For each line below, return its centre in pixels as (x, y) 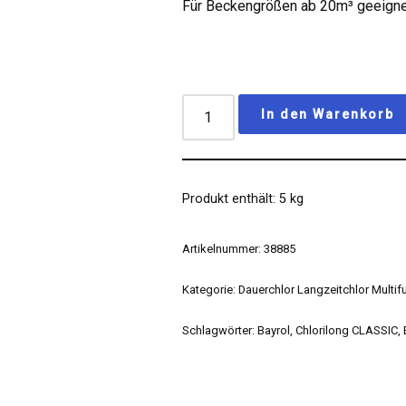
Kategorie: (211, 290)
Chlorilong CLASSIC (347, 330)
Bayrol (274, 330)
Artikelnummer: (223, 249)
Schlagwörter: (220, 330)
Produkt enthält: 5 (237, 199)
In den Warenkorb (328, 114)
